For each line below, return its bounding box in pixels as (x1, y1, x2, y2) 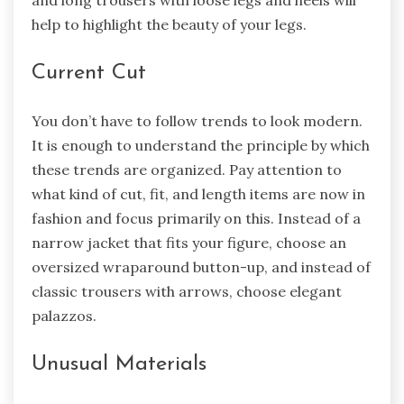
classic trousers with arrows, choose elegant (32, 281, 342, 300)
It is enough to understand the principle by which (32, 135, 370, 154)
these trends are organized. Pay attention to (32, 160, 342, 179)
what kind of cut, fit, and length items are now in (32, 184, 365, 203)
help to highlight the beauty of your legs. (32, 14, 307, 33)
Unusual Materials (32, 353, 207, 375)
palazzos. (32, 306, 96, 325)
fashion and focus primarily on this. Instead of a (32, 208, 361, 227)
